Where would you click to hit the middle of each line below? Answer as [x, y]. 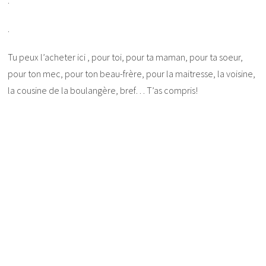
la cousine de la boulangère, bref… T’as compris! [103, 91]
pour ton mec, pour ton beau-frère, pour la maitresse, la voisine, [132, 74]
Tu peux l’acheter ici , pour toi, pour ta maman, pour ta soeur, [126, 57]
